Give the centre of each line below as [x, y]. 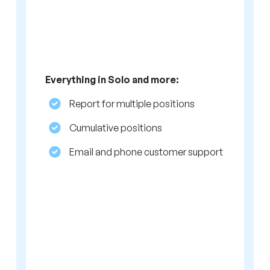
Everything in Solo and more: [112, 80]
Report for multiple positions [132, 104]
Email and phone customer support [146, 152]
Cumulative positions [116, 128]
